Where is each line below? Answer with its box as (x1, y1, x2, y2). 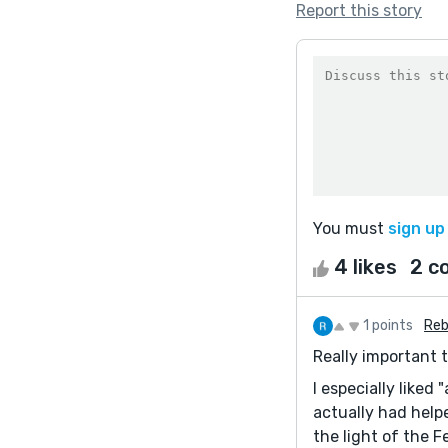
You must (313, 218, 388, 238)
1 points (363, 316, 413, 334)
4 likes (329, 254, 402, 279)
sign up (388, 218, 445, 238)
